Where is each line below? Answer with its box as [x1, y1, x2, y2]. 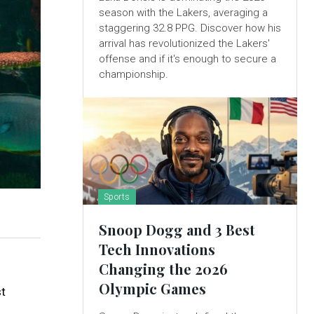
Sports [103, 192, 130, 203]
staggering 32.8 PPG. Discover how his [98, 22, 281, 35]
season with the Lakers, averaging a [98, 6, 268, 20]
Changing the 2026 [98, 259, 228, 279]
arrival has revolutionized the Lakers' [98, 37, 270, 50]
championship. [98, 68, 168, 81]
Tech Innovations [98, 240, 215, 259]
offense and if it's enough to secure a [98, 53, 276, 66]
